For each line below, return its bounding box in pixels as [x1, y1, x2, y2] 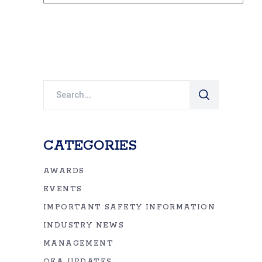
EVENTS [43, 185, 82, 194]
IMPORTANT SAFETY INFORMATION [43, 203, 216, 212]
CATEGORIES [43, 137, 137, 154]
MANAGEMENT [43, 239, 113, 248]
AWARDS [43, 167, 85, 175]
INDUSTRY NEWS [43, 221, 125, 230]
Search [43, 81, 74, 94]
